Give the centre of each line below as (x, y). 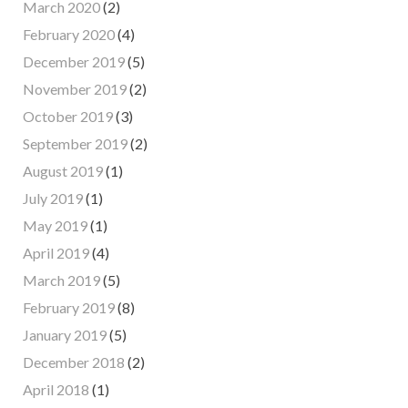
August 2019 (63, 171)
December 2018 (74, 362)
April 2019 (56, 253)
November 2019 (75, 89)
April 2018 (56, 390)
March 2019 (61, 280)
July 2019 (53, 199)
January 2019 (65, 335)
